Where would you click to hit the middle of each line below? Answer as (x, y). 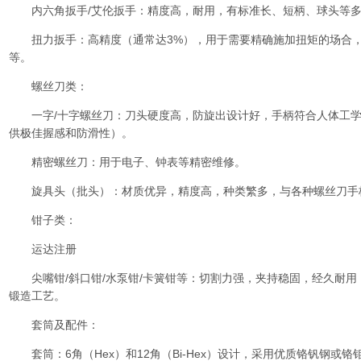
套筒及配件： (54, 325)
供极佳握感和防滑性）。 (71, 133)
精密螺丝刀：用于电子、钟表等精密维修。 (127, 162)
